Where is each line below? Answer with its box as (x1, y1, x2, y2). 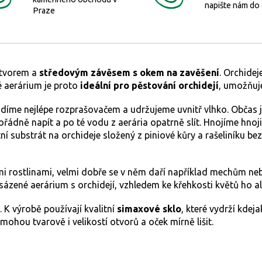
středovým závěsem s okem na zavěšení (39, 67, 219, 78)
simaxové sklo (117, 204, 181, 215)
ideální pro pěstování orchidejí (78, 80, 219, 91)
